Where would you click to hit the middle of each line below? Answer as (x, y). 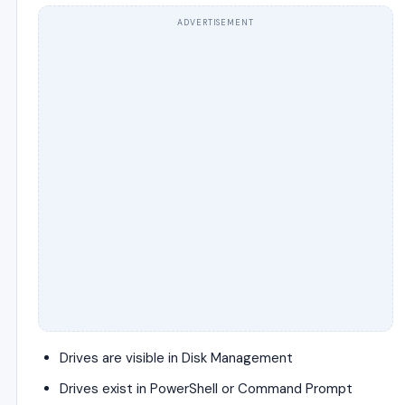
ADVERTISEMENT (216, 23)
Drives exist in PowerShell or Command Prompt (206, 389)
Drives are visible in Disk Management (176, 358)
